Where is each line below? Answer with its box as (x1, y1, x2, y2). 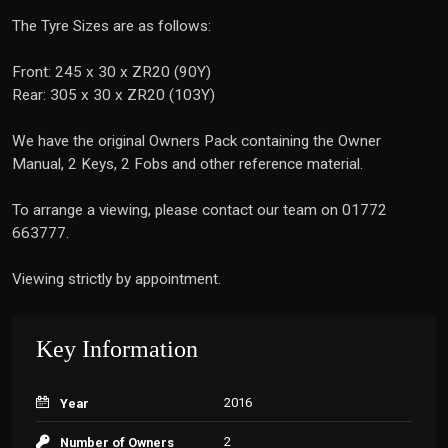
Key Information (36, 336, 198, 362)
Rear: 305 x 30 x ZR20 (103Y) (12, 86, 215, 104)
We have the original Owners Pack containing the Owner (12, 132, 381, 150)
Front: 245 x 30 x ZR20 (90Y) (12, 63, 211, 81)
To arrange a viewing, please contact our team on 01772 (12, 201, 387, 219)
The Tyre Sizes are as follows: (12, 17, 211, 35)
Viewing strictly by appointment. (12, 270, 221, 288)
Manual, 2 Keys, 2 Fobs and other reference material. (12, 155, 363, 173)
